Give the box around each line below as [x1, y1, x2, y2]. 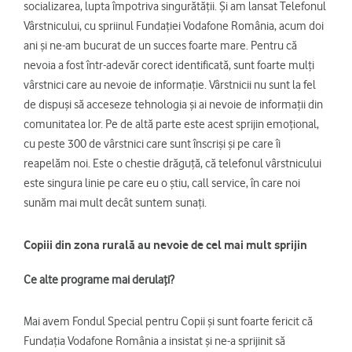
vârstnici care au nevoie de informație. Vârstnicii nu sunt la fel [24, 78, 316, 93]
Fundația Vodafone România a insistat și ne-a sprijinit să [24, 334, 285, 349]
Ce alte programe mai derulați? [24, 273, 174, 288]
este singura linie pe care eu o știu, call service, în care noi [24, 176, 300, 191]
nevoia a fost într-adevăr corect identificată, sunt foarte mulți [24, 58, 314, 73]
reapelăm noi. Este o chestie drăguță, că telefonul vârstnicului [24, 156, 321, 171]
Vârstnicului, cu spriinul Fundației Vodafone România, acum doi [24, 19, 324, 34]
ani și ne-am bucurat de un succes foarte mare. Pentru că [24, 38, 297, 53]
